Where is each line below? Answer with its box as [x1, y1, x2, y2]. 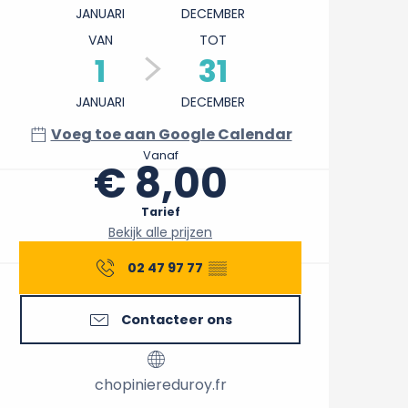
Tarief [140, 203, 180, 219]
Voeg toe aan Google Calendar [50, 123, 292, 145]
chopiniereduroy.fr [94, 373, 227, 395]
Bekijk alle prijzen [108, 222, 212, 241]
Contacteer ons [121, 310, 232, 329]
